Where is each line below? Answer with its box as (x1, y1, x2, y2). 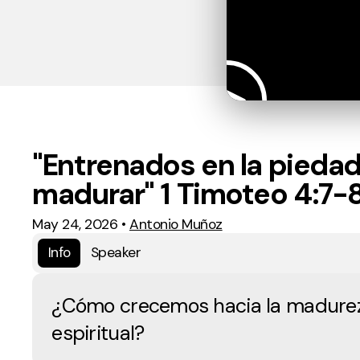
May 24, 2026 (32, 215, 118, 233)
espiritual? (51, 319, 145, 346)
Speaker (90, 243, 141, 262)
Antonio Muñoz (129, 215, 223, 233)
